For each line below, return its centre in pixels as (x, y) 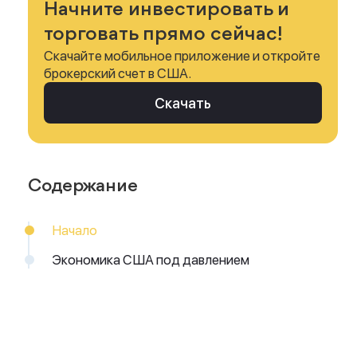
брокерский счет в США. (118, 73)
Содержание (83, 186)
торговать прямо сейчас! (164, 34)
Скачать (183, 103)
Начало (75, 230)
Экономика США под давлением (151, 260)
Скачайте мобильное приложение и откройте (182, 56)
